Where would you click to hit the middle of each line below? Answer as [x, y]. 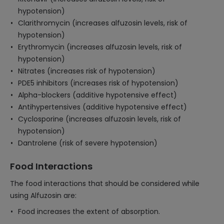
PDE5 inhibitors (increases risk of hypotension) [98, 83]
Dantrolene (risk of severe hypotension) [88, 143]
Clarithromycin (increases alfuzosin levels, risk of [103, 23]
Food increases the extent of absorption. [89, 211]
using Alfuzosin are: [43, 195]
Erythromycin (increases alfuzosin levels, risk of [100, 47]
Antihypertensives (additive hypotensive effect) [102, 107]
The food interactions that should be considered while [105, 183]
